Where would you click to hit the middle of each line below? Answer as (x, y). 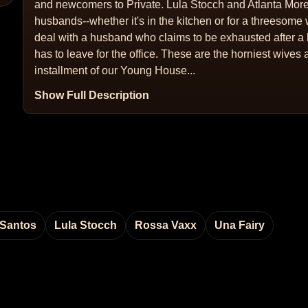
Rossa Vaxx (166, 225)
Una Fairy (240, 225)
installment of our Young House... (115, 70)
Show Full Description (92, 95)
